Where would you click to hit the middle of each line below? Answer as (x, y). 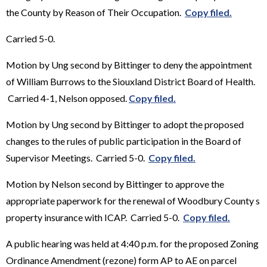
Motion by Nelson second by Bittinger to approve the (115, 184)
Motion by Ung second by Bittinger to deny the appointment (129, 64)
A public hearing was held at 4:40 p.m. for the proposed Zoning (132, 243)
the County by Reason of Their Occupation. (95, 12)
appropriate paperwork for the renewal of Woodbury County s (133, 200)
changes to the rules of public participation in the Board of (124, 141)
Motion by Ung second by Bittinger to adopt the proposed (125, 124)
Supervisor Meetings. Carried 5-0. (77, 157)
